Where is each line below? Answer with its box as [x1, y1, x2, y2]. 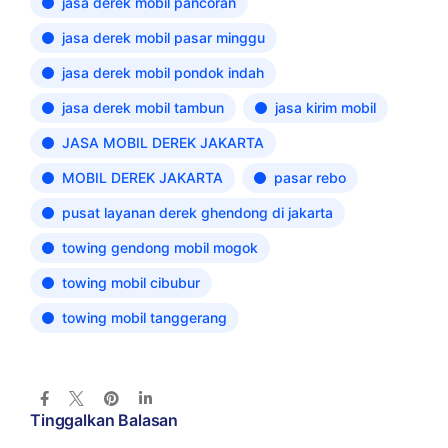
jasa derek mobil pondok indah [62, 64, 264, 81]
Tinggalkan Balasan [30, 410, 179, 430]
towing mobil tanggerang [62, 309, 227, 326]
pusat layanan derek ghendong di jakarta [62, 204, 333, 221]
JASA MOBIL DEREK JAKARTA [62, 134, 264, 151]
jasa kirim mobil [275, 99, 376, 116]
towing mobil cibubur [62, 274, 200, 291]
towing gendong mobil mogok [62, 239, 258, 256]
